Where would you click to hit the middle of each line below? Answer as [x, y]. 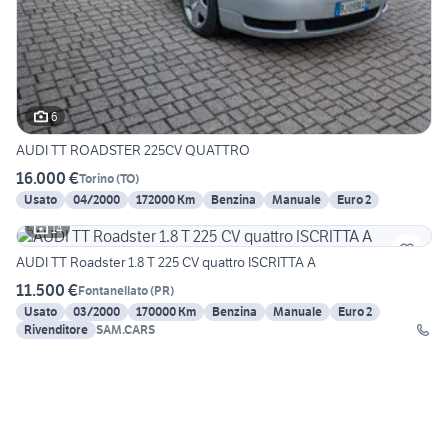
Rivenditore [56, 330]
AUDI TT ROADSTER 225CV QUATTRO [197, 150]
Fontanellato [113, 290]
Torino [96, 178]
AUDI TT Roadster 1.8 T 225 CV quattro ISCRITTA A [166, 262]
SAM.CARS [125, 330]
